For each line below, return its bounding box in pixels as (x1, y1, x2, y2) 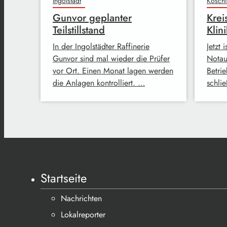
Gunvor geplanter (53, 11, 132, 26)
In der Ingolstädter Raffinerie (53, 41, 149, 53)
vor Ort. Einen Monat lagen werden (53, 65, 173, 77)
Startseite (41, 169, 87, 187)
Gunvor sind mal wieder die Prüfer (53, 53, 170, 65)
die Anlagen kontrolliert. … (53, 77, 145, 89)
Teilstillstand (53, 23, 105, 38)
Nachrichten (61, 193, 102, 204)
